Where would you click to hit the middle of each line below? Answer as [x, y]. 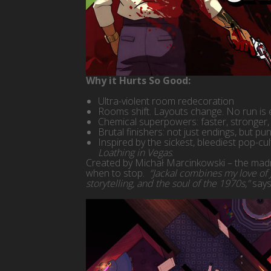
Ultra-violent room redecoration [166, 101]
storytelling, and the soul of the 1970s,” [168, 183]
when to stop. [116, 173]
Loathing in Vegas [135, 152]
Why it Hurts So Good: [138, 80]
